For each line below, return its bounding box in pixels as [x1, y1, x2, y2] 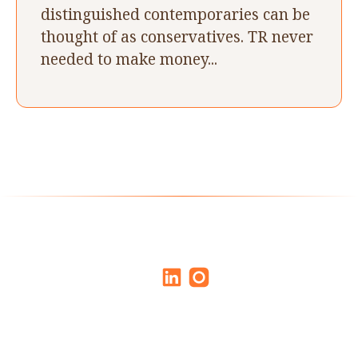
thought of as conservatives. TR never [41, 25, 313, 47]
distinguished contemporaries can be [41, 2, 310, 25]
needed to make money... [41, 47, 217, 70]
